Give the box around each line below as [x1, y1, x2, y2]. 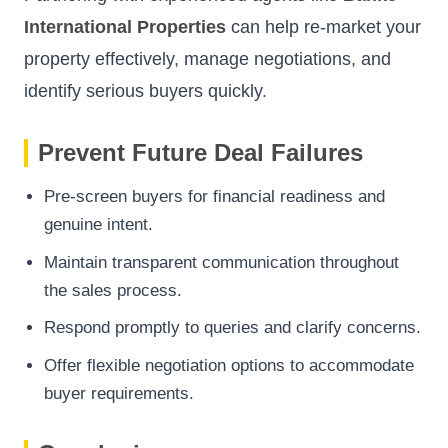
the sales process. [44, 280, 182, 300]
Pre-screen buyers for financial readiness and [44, 187, 385, 207]
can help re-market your [226, 17, 421, 38]
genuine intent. [44, 215, 153, 235]
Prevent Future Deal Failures [38, 139, 363, 167]
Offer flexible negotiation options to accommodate [44, 356, 414, 376]
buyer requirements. [44, 384, 194, 404]
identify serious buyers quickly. [24, 81, 267, 102]
